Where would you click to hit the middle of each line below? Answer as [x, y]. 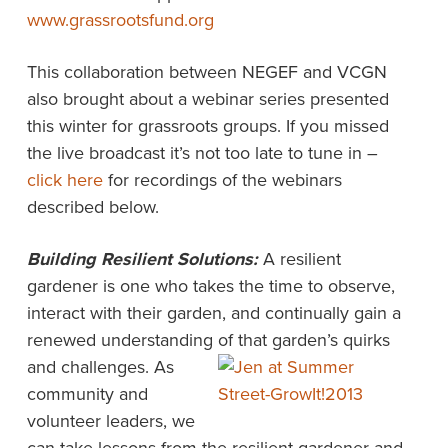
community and [87, 394]
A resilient [299, 259]
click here [64, 180]
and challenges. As [100, 367]
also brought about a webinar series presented [207, 99]
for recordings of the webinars [222, 180]
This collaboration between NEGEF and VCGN [206, 72]
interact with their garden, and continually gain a [213, 313]
